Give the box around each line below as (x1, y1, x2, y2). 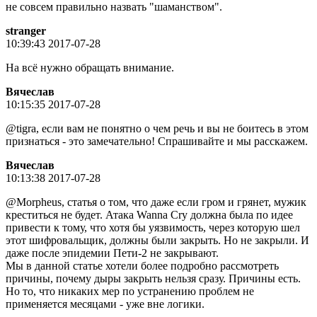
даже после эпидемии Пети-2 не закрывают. (6, 246, 219, 259)
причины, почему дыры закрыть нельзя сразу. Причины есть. (6, 272, 301, 284)
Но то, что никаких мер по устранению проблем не (6, 284, 254, 297)
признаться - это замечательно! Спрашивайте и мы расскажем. (6, 134, 308, 147)
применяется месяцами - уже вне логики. (6, 297, 204, 310)
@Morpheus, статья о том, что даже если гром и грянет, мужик (6, 195, 306, 208)
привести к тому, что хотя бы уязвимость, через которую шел (6, 221, 300, 234)
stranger (6, 24, 46, 37)
